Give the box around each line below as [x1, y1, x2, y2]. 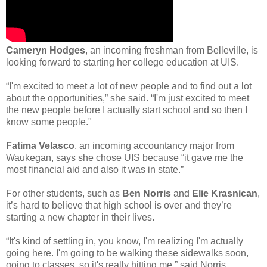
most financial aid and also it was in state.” [6, 164, 184, 175]
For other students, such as [6, 188, 122, 198]
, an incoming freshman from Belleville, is [85, 45, 258, 55]
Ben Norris [122, 188, 171, 198]
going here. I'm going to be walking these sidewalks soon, [6, 247, 249, 258]
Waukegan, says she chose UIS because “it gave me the [6, 152, 243, 163]
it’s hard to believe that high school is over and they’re [6, 200, 232, 210]
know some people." [6, 116, 92, 127]
